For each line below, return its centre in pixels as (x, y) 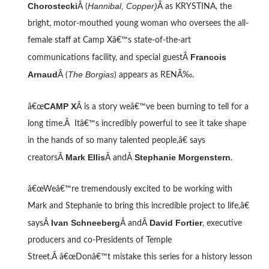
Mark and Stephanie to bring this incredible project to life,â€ (138, 206)
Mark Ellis (85, 157)
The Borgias (91, 74)
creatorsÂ (46, 158)
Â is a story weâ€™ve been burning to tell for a (162, 107)
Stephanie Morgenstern (182, 157)
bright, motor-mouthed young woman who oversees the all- (138, 23)
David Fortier (176, 222)
